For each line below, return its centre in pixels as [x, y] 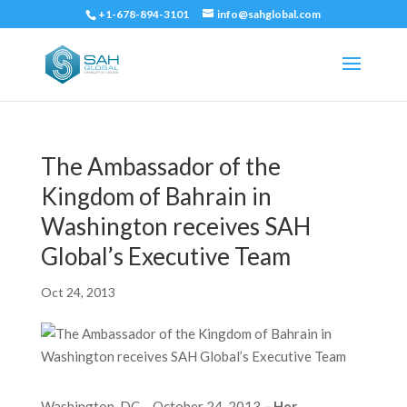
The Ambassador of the [160, 166]
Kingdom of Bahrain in [156, 196]
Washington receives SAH [175, 226]
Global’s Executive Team [165, 256]
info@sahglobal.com [269, 14]
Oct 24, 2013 [78, 292]
